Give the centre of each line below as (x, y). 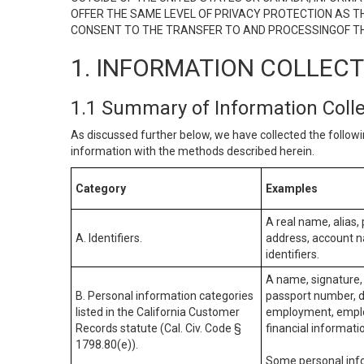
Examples (292, 188)
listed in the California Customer (158, 312)
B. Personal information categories (165, 296)
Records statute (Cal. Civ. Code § (158, 328)
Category (101, 188)
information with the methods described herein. (193, 151)
